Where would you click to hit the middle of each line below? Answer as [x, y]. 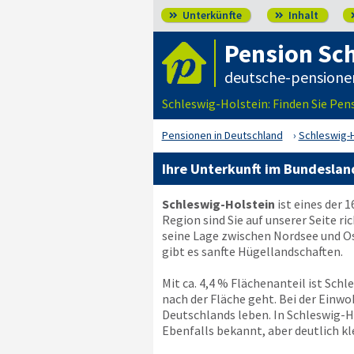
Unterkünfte [211, 15]
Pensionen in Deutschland [222, 135]
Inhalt [302, 15]
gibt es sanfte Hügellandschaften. [252, 251]
